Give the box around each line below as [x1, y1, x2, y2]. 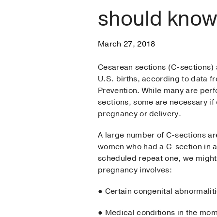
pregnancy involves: [98, 165, 172, 176]
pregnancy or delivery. [98, 108, 184, 120]
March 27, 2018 [98, 39, 155, 50]
